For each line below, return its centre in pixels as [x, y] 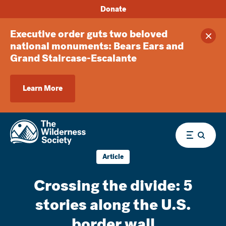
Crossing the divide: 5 [113, 186]
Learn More [43, 88]
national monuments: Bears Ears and [97, 46]
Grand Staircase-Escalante [73, 58]
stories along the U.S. [113, 205]
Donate [113, 9]
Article [113, 157]
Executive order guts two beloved [89, 34]
